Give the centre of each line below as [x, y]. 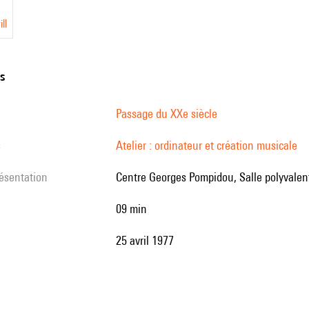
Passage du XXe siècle [167, 113]
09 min [134, 209]
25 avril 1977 [148, 240]
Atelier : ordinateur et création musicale [207, 145]
